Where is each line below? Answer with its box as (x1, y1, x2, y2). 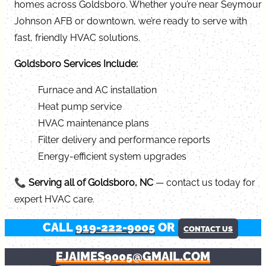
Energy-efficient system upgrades (38, 150, 186, 162)
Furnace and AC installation (38, 84, 157, 96)
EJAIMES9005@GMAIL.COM (56, 249, 210, 264)
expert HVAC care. (14, 193, 94, 205)
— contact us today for (153, 176, 255, 188)
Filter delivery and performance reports (38, 134, 210, 145)
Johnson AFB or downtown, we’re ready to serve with (14, 15, 247, 27)
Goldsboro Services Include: (14, 58, 138, 69)
